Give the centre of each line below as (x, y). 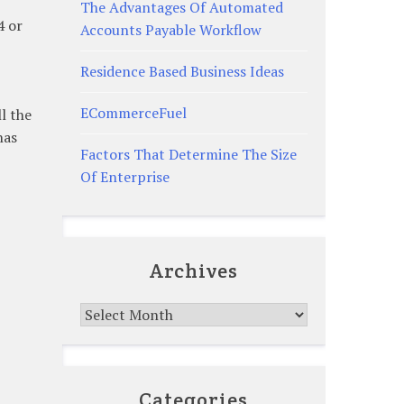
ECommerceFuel (133, 112)
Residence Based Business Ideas (182, 71)
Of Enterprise (124, 176)
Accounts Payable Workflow (170, 29)
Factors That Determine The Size (188, 154)
